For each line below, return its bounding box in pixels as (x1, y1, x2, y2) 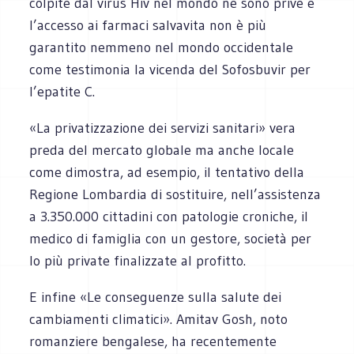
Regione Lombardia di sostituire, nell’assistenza (29, 185, 322, 203)
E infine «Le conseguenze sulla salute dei (29, 288, 282, 306)
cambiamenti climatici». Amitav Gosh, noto (29, 310, 288, 328)
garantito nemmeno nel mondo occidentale (29, 38, 294, 56)
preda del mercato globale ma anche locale (29, 141, 295, 159)
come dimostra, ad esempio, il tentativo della (29, 163, 305, 181)
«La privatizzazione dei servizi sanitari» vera (29, 119, 296, 137)
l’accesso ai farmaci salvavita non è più (29, 16, 267, 34)
